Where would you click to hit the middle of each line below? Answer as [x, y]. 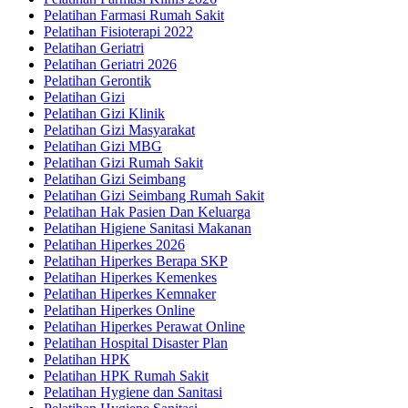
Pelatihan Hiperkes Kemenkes [130, 278]
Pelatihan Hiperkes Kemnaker [130, 294]
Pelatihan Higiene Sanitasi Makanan [148, 229]
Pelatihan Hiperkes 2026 [114, 245]
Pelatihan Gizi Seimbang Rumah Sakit [154, 196]
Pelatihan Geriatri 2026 [110, 65]
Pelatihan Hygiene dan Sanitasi [133, 393]
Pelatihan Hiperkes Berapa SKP [136, 261]
